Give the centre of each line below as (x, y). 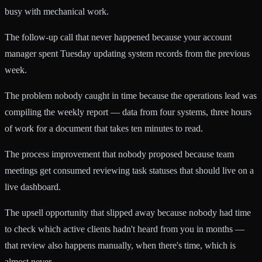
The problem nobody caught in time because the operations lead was (131, 96)
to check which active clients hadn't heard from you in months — (125, 229)
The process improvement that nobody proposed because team (119, 154)
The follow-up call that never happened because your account (118, 37)
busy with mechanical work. (57, 12)
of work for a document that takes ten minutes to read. (104, 129)
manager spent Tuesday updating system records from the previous (127, 54)
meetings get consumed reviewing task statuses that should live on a (129, 171)
